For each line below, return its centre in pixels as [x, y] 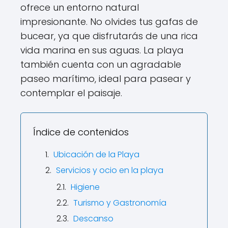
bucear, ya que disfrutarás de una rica [109, 36]
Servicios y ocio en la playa [110, 170]
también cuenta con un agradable [101, 64]
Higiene [85, 187]
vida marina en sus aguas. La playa [102, 50]
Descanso [93, 219]
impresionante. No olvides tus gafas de [109, 22]
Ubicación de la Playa [96, 154]
